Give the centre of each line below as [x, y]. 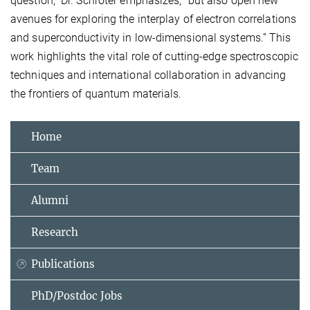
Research [55, 232]
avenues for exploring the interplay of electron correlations [154, 19]
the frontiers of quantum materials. [96, 94]
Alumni [50, 201]
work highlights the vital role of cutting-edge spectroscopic [155, 57]
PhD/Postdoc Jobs [77, 296]
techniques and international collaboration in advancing [148, 75]
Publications [63, 264]
